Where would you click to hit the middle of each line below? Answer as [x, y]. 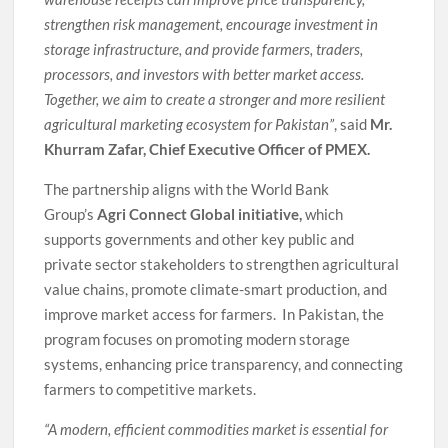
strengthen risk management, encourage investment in [211, 23]
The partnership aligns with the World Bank [187, 188]
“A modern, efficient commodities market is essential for [216, 428]
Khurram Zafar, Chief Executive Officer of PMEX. [207, 148]
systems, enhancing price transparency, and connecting [224, 363]
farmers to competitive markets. [150, 388]
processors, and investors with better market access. [204, 73]
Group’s [71, 213]
